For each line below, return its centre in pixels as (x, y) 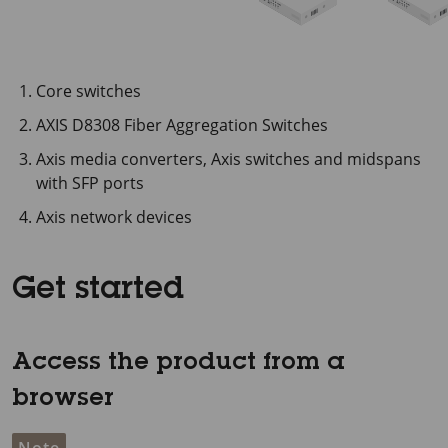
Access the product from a (178, 364)
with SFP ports (90, 183)
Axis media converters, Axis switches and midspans (228, 159)
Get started (98, 291)
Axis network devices (114, 217)
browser (63, 400)
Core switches (88, 91)
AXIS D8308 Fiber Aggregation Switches (182, 125)
